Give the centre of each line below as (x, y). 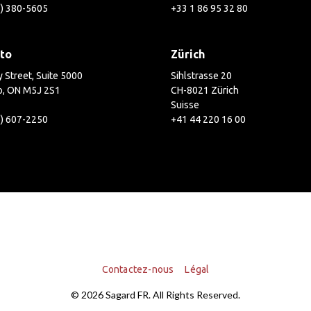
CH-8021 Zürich (205, 90)
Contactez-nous (138, 269)
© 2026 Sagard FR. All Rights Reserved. (155, 295)
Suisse (185, 105)
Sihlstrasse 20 (202, 76)
